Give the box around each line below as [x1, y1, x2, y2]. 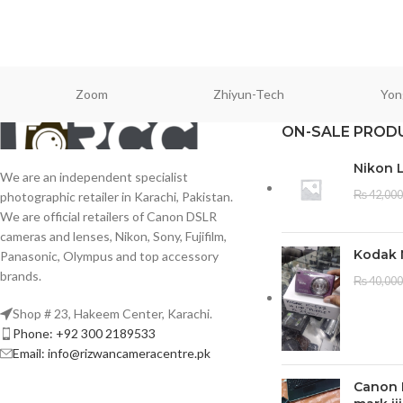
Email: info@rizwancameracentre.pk [13, 345, 210, 362]
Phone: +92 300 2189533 [13, 326, 156, 342]
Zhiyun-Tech [213, 86, 285, 103]
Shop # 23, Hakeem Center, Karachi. [13, 306, 212, 322]
